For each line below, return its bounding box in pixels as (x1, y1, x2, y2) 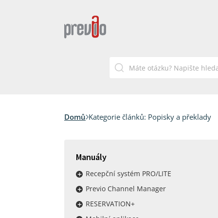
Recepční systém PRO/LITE (86, 169, 171, 178)
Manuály (76, 151, 107, 163)
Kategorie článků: (89, 112, 148, 122)
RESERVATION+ (86, 199, 135, 208)
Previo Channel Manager (86, 184, 166, 193)
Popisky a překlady (148, 112, 211, 122)
